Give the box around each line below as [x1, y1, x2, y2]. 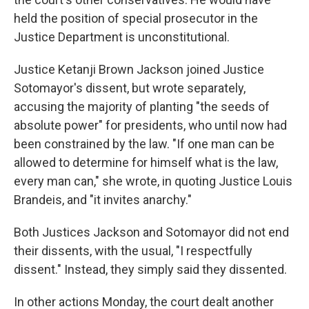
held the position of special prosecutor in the [14, 11, 258, 26]
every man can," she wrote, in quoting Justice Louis [14, 174, 292, 188]
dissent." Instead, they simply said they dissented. [14, 262, 287, 277]
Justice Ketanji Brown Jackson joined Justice [14, 62, 264, 77]
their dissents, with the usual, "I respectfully [14, 243, 252, 258]
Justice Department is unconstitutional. [14, 30, 230, 44]
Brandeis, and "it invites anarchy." [14, 192, 192, 207]
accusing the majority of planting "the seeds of [14, 99, 270, 114]
